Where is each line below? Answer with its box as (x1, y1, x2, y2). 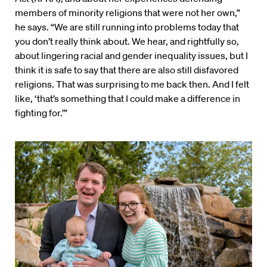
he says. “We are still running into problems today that (15, 21, 239, 33)
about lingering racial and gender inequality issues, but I (15, 49, 248, 62)
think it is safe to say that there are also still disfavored (15, 64, 238, 76)
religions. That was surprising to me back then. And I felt (15, 78, 249, 91)
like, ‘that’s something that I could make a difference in (15, 92, 240, 105)
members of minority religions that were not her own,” (15, 7, 240, 19)
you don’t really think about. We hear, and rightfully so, (15, 35, 239, 48)
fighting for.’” (15, 107, 67, 119)
